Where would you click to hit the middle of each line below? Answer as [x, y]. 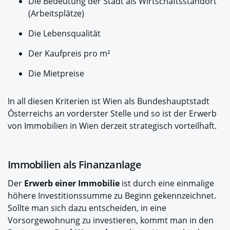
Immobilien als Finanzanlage [74, 164]
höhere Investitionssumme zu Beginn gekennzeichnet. [112, 195]
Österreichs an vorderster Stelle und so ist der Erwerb [112, 113]
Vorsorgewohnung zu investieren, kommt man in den [111, 220]
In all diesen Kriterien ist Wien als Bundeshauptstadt [109, 101]
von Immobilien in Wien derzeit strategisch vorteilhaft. [112, 126]
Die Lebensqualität [64, 33]
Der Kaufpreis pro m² [69, 53]
